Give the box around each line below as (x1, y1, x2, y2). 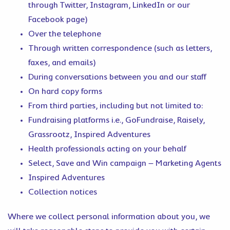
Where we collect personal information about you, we (8, 212, 210, 221)
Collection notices (28, 187, 97, 197)
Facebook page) (28, 15, 88, 24)
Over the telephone (28, 29, 101, 39)
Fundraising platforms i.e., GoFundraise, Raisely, (28, 116, 205, 125)
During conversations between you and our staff (28, 72, 206, 82)
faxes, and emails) (28, 58, 96, 67)
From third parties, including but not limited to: (28, 101, 203, 110)
